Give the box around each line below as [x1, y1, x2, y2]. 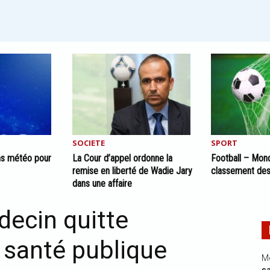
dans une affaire [72, 178, 132, 189]
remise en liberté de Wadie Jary [72, 165, 192, 177]
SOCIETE [72, 137, 105, 148]
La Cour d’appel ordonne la [72, 152, 172, 164]
